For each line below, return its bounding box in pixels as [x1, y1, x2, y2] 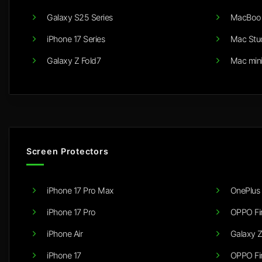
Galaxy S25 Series [47, 12, 113, 23]
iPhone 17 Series [47, 34, 105, 44]
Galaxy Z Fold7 [47, 56, 101, 66]
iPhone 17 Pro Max [47, 185, 114, 196]
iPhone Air [47, 229, 82, 239]
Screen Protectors [26, 146, 109, 157]
